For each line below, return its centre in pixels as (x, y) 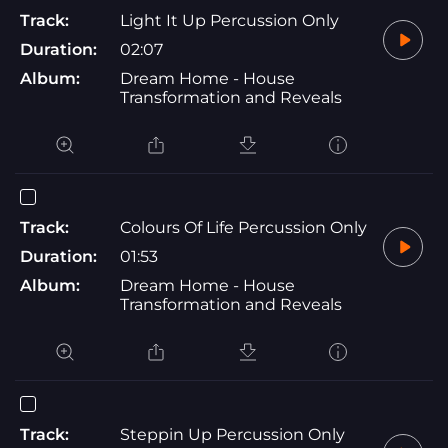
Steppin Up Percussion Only (232, 434)
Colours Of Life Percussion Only (243, 227)
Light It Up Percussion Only (229, 20)
